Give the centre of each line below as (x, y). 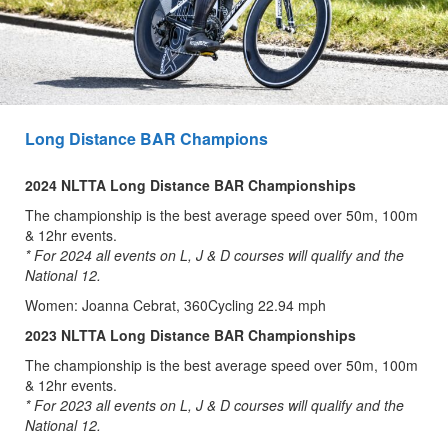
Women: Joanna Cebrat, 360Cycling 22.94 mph (175, 304)
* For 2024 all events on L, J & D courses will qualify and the (214, 254)
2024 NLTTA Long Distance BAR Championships (190, 184)
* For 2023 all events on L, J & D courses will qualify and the (214, 404)
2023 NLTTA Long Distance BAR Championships (190, 334)
